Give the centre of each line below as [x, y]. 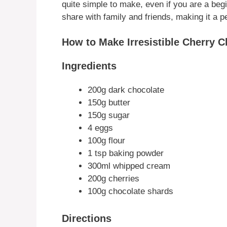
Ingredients [89, 66]
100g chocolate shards [130, 192]
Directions [87, 218]
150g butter [109, 103]
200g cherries [113, 179]
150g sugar [109, 116]
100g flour [106, 141]
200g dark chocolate [126, 90]
